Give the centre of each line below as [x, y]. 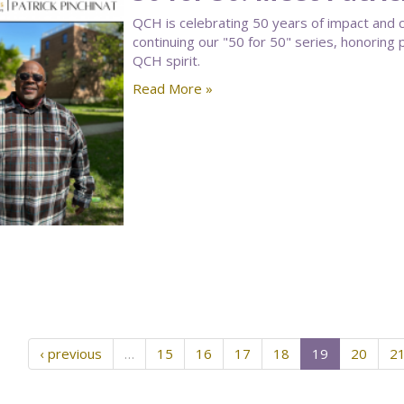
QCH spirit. [166, 60]
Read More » [172, 88]
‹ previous [70, 353]
